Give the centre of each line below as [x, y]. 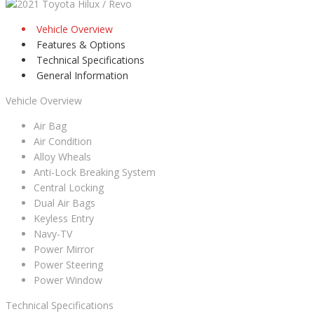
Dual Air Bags [64, 203]
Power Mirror [64, 250]
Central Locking [69, 188]
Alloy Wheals [62, 157]
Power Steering [68, 265]
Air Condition [63, 142]
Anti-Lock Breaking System [95, 172]
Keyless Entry [64, 219]
